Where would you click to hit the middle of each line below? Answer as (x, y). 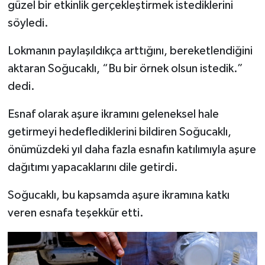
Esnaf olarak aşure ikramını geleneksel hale (113, 114)
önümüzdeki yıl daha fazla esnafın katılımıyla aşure (132, 150)
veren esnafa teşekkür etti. (75, 213)
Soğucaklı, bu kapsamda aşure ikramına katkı (118, 195)
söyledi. (28, 23)
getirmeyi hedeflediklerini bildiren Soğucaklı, (119, 132)
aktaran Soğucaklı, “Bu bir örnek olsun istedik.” (125, 69)
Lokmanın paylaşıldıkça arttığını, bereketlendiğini (130, 51)
